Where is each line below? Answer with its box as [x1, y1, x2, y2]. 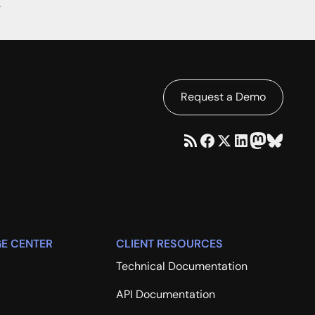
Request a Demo [180, 89, 266, 105]
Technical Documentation [115, 258, 247, 274]
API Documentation [115, 286, 215, 302]
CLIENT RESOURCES [115, 236, 223, 252]
